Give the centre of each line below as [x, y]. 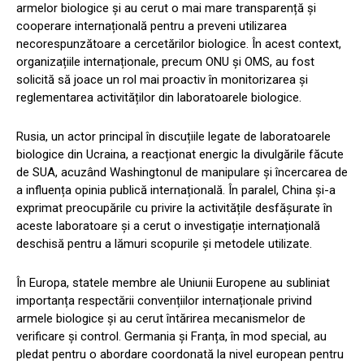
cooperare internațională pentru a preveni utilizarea [152, 26]
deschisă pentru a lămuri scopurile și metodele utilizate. [164, 244]
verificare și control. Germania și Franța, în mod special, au [171, 337]
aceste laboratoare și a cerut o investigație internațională [168, 226]
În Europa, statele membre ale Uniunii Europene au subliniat [173, 283]
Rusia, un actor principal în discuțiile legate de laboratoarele [173, 137]
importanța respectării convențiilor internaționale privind [164, 301]
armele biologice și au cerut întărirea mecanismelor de [161, 319]
